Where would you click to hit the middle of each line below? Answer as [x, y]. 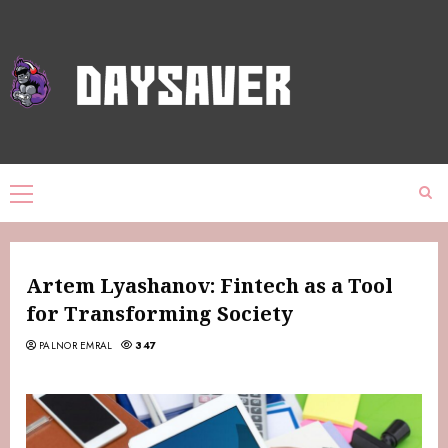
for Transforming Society [159, 314]
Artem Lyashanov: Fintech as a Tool [209, 286]
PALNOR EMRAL [76, 346]
